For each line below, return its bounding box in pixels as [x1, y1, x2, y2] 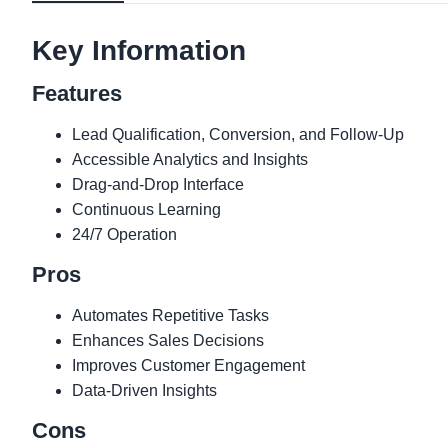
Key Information [32, 34, 246, 66]
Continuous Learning [72, 200, 221, 218]
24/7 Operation [72, 225, 177, 243]
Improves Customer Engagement [72, 356, 305, 374]
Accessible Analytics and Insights [72, 150, 308, 168]
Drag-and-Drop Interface [72, 175, 244, 193]
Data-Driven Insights [72, 381, 217, 399]
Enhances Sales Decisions [72, 331, 264, 349]
